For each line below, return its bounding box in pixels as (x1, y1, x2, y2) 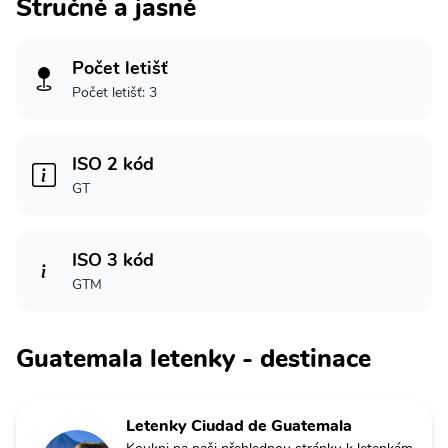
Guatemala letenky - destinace (16, 340, 371, 376)
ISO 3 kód (72, 247, 154, 272)
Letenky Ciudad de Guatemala (126, 414, 352, 437)
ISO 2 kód (72, 151, 154, 176)
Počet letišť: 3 (72, 82, 157, 102)
